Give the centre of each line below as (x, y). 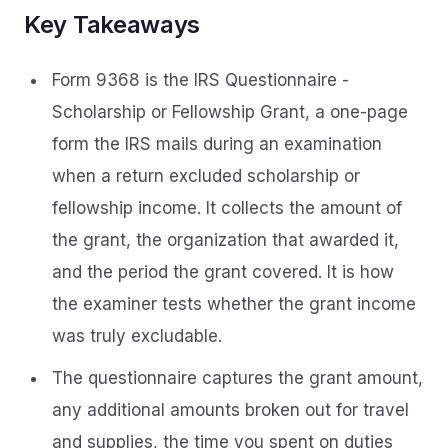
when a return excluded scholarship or (206, 176)
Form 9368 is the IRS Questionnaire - (200, 80)
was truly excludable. (137, 336)
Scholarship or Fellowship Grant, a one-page (230, 112)
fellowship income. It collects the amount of (227, 208)
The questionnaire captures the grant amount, (237, 378)
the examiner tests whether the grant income (234, 304)
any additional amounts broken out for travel (230, 410)
